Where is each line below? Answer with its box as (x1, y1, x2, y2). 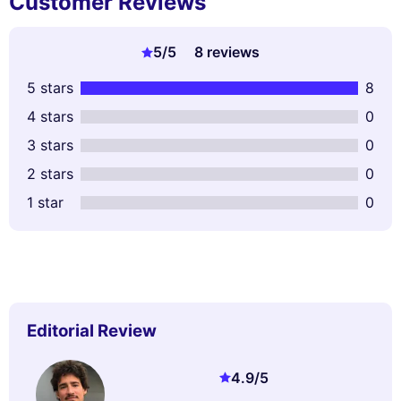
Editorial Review (27, 320, 157, 342)
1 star (27, 193, 64, 212)
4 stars (27, 107, 73, 126)
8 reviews (193, 43, 260, 62)
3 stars (27, 136, 73, 155)
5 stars (27, 79, 73, 98)
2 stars (27, 165, 73, 183)
